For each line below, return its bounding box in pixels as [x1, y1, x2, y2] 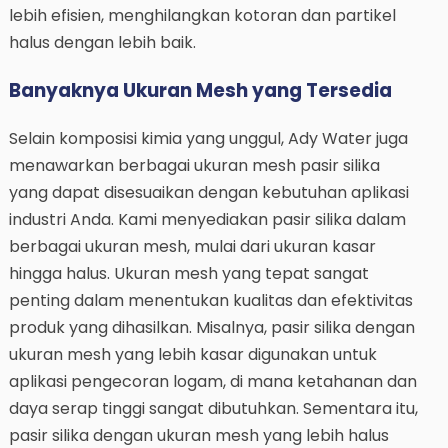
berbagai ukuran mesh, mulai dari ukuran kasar [8, 234, 376, 258]
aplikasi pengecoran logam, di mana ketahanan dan [8, 369, 417, 393]
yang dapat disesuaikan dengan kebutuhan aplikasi [8, 180, 409, 204]
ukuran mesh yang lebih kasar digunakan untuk [8, 342, 377, 366]
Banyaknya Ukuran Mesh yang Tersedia [8, 77, 392, 105]
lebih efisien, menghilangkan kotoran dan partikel [8, 4, 396, 28]
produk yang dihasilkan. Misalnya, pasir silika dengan [8, 315, 415, 339]
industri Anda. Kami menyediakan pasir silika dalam [8, 207, 406, 231]
